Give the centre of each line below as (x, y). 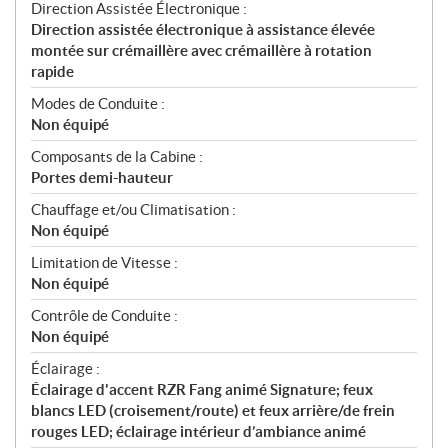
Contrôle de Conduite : (104, 315)
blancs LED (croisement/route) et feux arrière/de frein (213, 410)
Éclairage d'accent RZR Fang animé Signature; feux (202, 389)
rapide (52, 71)
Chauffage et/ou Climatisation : (133, 209)
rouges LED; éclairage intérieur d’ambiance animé (198, 431)
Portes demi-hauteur (102, 177)
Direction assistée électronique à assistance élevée (203, 29)
